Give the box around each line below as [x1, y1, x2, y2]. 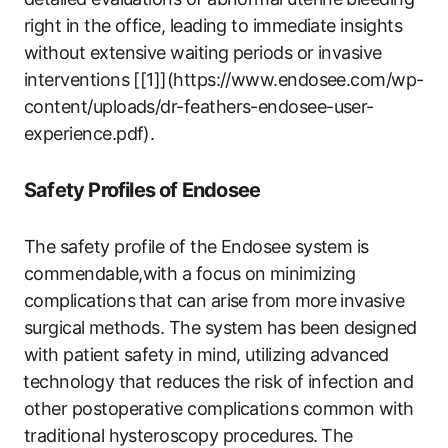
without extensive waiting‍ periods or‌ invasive [24, 42, 382, 64]
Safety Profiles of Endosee [24, 178, 261, 203]
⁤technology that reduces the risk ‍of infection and [24, 371, 413, 393]
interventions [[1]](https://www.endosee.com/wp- [24, 69, 424, 91]
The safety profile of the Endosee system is [24, 236, 369, 258]
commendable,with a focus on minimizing [24, 263, 356, 285]
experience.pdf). [24, 123, 155, 145]
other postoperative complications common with [24, 398, 414, 420]
